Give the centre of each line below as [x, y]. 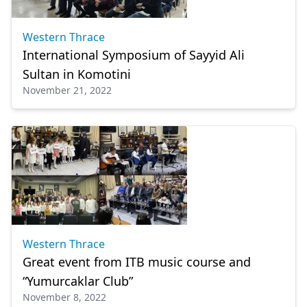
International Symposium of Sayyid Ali [134, 55]
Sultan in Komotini [77, 74]
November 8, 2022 [64, 297]
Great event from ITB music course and [137, 262]
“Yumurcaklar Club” [78, 281]
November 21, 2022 [67, 90]
